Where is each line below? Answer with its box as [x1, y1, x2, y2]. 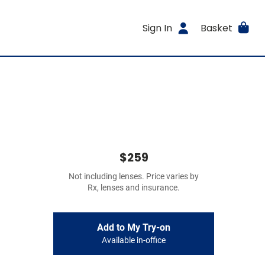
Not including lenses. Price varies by [69, 172, 199, 182]
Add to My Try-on [97, 222, 170, 233]
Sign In [143, 21, 173, 35]
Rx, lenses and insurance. [88, 183, 180, 193]
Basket [200, 21, 232, 35]
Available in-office [102, 235, 166, 245]
